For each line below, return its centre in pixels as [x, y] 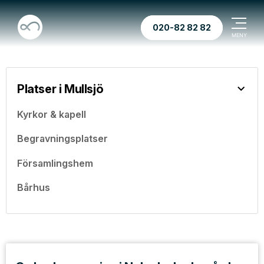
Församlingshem [55, 163]
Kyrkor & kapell [52, 114]
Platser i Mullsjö [60, 89]
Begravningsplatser [62, 138]
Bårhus [34, 187]
